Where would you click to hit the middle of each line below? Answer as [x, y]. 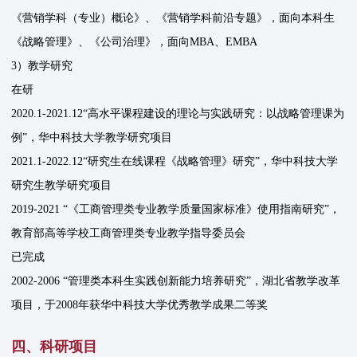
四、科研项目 [55, 347]
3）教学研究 [42, 66]
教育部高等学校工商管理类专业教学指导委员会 [129, 233]
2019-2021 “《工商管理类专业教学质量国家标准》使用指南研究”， [176, 210]
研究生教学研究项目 [62, 186]
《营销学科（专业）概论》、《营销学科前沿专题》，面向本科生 [173, 18]
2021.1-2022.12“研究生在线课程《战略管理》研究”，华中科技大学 [175, 162]
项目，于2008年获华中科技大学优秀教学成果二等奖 [140, 305]
